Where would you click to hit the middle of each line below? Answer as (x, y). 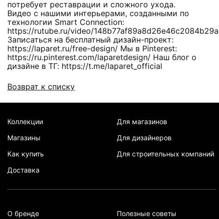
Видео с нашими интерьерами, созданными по (98, 13)
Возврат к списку (41, 86)
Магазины (24, 138)
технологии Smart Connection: (66, 22)
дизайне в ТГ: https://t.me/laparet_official (85, 66)
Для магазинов (142, 121)
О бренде (23, 213)
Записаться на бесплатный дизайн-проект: (90, 39)
